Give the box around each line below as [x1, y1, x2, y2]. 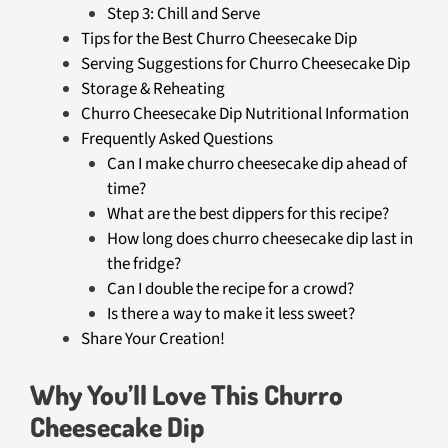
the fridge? [106, 252, 181, 276]
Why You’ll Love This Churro [30, 376, 343, 411]
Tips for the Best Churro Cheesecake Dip [81, 27, 357, 51]
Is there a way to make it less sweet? [106, 302, 355, 326]
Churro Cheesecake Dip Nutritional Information [81, 102, 409, 126]
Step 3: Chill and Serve [106, 2, 260, 26]
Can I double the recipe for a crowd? [106, 277, 354, 301]
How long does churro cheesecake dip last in [106, 227, 413, 251]
